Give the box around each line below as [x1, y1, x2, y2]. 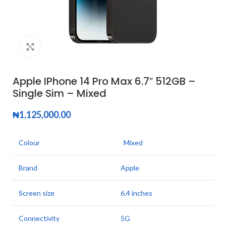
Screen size [19, 189, 54, 197]
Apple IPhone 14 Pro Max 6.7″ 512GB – [13, 74, 196, 88]
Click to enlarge [40, 43, 91, 51]
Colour [19, 138, 40, 147]
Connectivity [19, 214, 60, 222]
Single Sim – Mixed [13, 86, 106, 100]
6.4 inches [121, 189, 152, 197]
